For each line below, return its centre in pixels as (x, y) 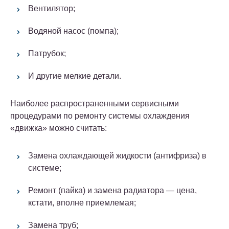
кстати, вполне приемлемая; (82, 202)
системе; (45, 168)
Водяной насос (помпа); (73, 31)
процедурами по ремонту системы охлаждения (100, 116)
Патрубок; (47, 53)
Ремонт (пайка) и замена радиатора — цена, (112, 190)
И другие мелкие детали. (75, 76)
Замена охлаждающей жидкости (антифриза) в (117, 155)
